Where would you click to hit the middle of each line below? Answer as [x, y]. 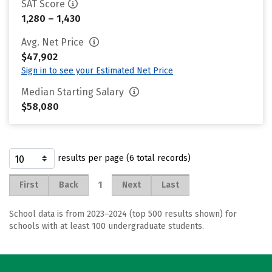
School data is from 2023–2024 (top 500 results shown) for [123, 214]
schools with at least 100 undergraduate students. [107, 226]
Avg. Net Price [54, 42]
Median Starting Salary [74, 92]
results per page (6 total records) [124, 158]
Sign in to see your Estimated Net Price [97, 71]
